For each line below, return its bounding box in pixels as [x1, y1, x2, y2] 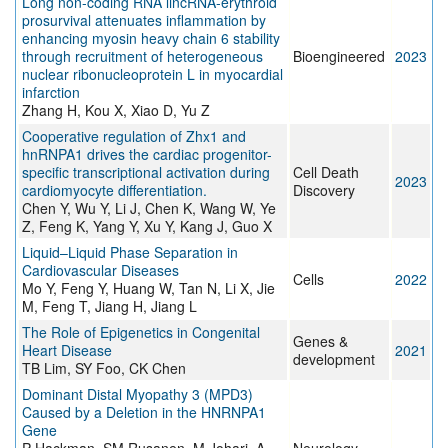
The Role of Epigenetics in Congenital [22, 322, 260, 343]
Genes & [293, 331, 348, 352]
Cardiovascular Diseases [22, 260, 179, 281]
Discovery [293, 180, 355, 201]
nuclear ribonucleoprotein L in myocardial [22, 64, 283, 85]
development [293, 349, 375, 370]
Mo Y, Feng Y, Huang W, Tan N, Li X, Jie [22, 278, 275, 299]
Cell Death [293, 162, 359, 183]
